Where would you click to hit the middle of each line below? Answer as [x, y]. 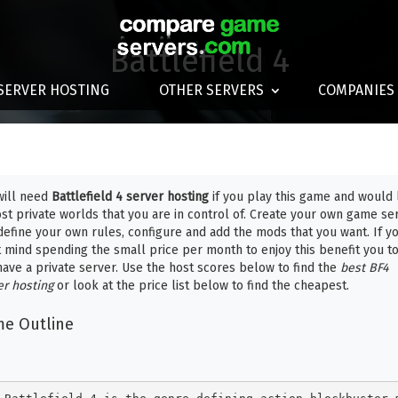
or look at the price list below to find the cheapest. [201, 286]
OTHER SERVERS [211, 90]
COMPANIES [356, 90]
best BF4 [364, 268]
